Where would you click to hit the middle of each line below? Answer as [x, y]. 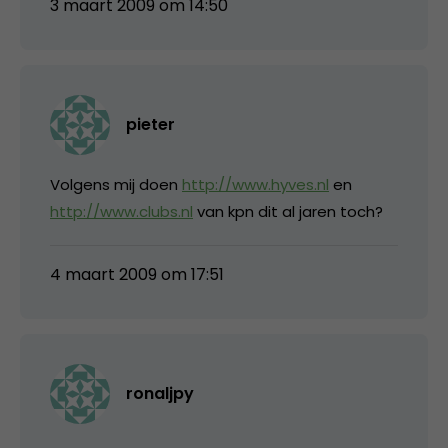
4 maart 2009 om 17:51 [137, 274]
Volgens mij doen [116, 184]
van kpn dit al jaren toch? [288, 211]
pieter [150, 124]
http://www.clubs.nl [121, 211]
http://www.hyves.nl [255, 184]
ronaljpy [160, 393]
